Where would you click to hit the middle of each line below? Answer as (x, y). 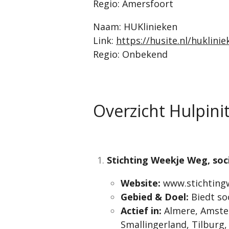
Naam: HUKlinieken (135, 27)
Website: (141, 183)
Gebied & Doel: (155, 197)
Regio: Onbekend (130, 54)
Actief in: (141, 210)
